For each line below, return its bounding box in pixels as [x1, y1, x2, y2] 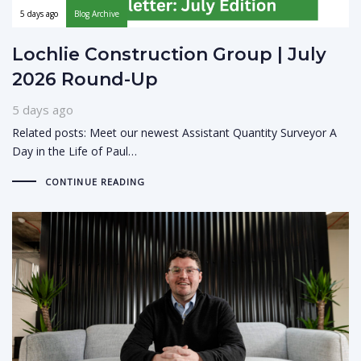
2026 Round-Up [12, 68, 158, 90]
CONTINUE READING [44, 175, 146, 188]
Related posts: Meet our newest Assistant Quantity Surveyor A [12, 124, 337, 140]
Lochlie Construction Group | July [12, 43, 326, 65]
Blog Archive [74, 7, 119, 19]
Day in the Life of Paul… [12, 143, 137, 159]
